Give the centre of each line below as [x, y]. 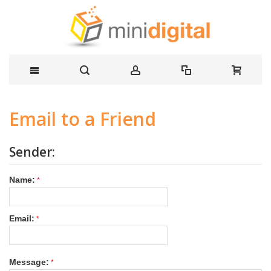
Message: [29, 262]
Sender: [32, 152]
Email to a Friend [83, 119]
